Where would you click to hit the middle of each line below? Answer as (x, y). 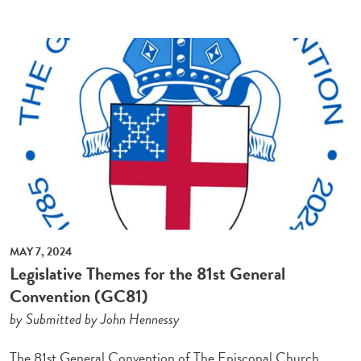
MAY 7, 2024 (41, 251)
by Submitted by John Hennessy (95, 318)
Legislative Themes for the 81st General (148, 273)
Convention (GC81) (79, 296)
